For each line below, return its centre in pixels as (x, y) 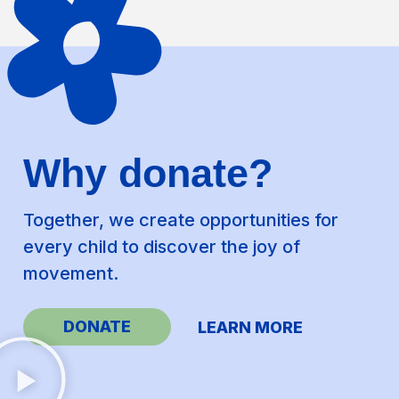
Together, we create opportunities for (181, 220)
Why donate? (148, 173)
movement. (71, 273)
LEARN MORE (251, 328)
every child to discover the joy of (162, 246)
